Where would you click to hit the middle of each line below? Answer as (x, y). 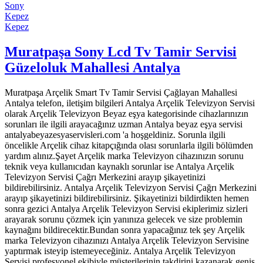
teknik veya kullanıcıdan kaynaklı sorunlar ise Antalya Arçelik (119, 166)
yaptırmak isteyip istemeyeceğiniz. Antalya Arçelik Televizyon (120, 251)
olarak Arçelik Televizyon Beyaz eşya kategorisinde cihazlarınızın (127, 113)
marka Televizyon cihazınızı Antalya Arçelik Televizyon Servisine (127, 240)
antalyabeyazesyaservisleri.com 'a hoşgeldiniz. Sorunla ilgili (115, 134)
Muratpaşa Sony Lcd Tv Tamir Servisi (121, 51)
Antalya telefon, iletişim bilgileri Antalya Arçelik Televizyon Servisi (130, 103)
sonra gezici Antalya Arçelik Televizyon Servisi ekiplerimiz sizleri (126, 208)
